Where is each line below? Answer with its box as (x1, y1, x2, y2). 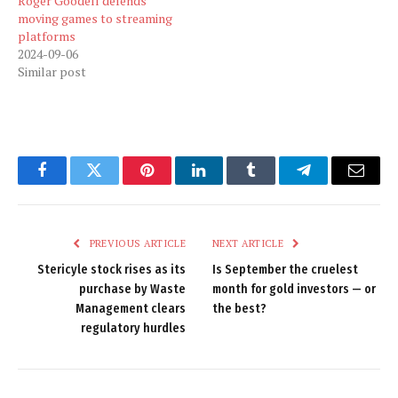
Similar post (18, 62, 86, 80)
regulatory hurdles (81, 320, 186, 336)
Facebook (40, 175, 103, 192)
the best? (212, 300, 267, 316)
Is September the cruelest (212, 261, 358, 277)
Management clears (76, 300, 186, 316)
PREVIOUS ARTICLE (86, 236, 186, 250)
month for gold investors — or (212, 281, 376, 297)
